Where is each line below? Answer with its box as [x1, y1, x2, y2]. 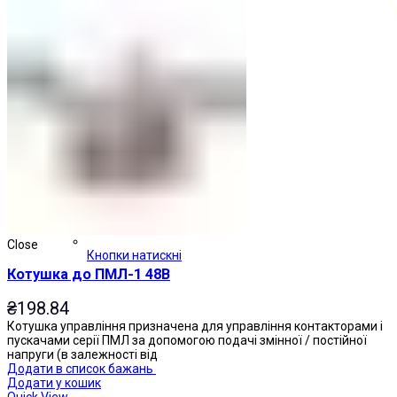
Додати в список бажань [7, 361, 153, 376]
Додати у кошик [7, 375, 101, 390]
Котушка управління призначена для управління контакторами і [7, 318, 383, 333]
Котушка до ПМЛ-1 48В [7, 266, 170, 284]
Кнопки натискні [87, 248, 182, 262]
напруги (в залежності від [7, 346, 158, 362]
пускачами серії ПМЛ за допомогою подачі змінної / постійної [7, 332, 367, 347]
